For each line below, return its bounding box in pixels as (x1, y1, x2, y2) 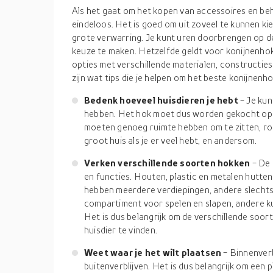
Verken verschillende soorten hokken (84, 157, 252, 168)
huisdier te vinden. (84, 224, 157, 235)
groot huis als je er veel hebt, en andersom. (84, 135, 257, 146)
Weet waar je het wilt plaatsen (84, 247, 224, 258)
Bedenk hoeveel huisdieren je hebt (84, 94, 241, 105)
